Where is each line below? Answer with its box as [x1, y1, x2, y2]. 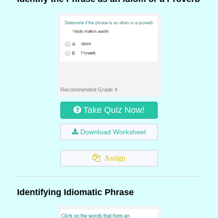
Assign [100, 154, 126, 162]
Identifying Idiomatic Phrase [17, 187, 134, 197]
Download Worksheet [80, 128, 146, 136]
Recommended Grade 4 [60, 87, 117, 92]
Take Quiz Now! [83, 105, 145, 115]
